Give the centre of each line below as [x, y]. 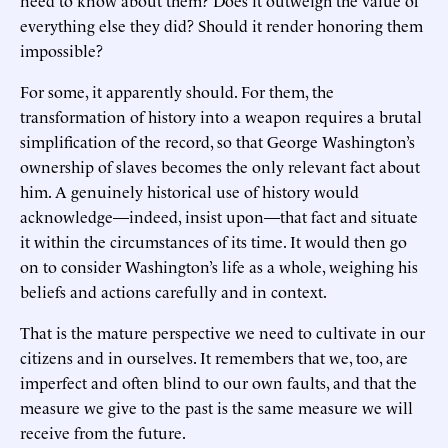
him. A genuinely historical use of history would [189, 191]
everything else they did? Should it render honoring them [221, 25]
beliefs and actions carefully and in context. [173, 291]
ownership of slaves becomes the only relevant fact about [220, 166]
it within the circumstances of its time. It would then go [213, 241]
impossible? [61, 50]
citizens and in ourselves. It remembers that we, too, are [214, 357]
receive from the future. [103, 432]
